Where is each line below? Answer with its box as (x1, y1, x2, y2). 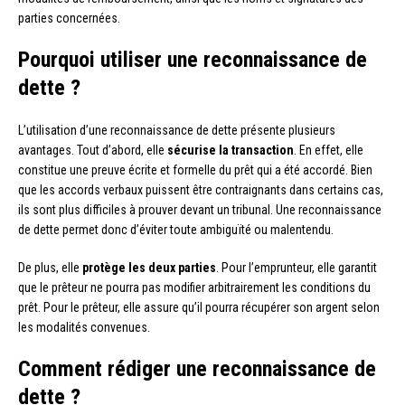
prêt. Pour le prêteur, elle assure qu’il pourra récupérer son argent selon (18, 299, 380, 315)
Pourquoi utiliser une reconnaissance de (18, 46, 367, 72)
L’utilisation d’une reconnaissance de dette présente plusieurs (18, 122, 335, 137)
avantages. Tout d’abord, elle (18, 142, 167, 157)
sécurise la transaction (167, 142, 294, 157)
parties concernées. (18, 10, 120, 25)
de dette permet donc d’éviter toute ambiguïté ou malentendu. (18, 221, 334, 237)
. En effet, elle (294, 142, 363, 157)
